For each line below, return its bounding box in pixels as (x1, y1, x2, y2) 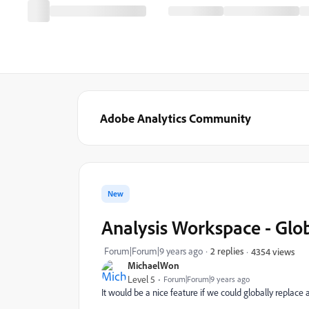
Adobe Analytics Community (100, 110, 251, 126)
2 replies (210, 245, 243, 257)
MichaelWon (128, 259, 179, 271)
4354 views (251, 245, 295, 257)
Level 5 (128, 273, 155, 286)
